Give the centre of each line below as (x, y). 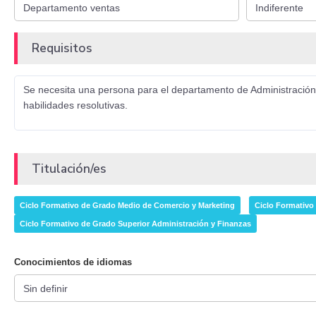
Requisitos (62, 48)
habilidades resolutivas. (75, 105)
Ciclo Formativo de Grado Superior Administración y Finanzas (135, 224)
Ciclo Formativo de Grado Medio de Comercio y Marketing (127, 206)
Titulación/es (69, 169)
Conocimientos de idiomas (73, 262)
